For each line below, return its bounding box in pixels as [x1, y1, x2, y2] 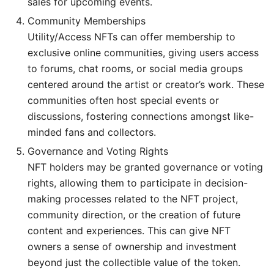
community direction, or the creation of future [28, 208, 240, 221]
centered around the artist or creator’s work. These [28, 78, 264, 91]
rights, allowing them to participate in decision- [28, 176, 248, 189]
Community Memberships [28, 14, 146, 27]
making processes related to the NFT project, [28, 192, 238, 205]
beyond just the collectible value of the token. [28, 256, 240, 268]
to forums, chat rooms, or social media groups [28, 62, 243, 75]
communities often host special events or [28, 94, 219, 106]
